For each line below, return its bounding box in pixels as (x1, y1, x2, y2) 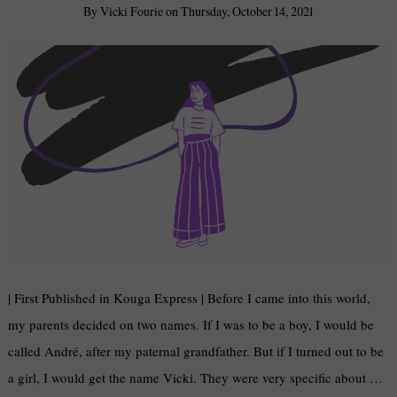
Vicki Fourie (100, 3, 163, 20)
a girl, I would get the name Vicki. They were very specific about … (8, 369, 384, 387)
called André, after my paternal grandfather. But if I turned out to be (8, 342, 385, 361)
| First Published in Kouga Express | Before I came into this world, (8, 289, 371, 307)
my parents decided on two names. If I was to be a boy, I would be (8, 315, 375, 334)
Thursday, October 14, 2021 (181, 3, 314, 20)
